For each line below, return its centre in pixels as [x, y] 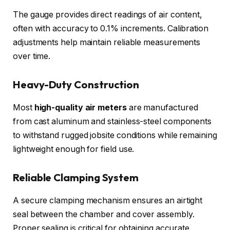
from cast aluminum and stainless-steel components [112, 121]
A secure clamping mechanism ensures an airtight [108, 200]
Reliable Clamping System [76, 178]
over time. [32, 56]
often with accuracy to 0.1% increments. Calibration [111, 28]
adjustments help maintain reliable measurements [107, 42]
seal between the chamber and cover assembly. [104, 214]
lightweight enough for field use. [74, 149]
